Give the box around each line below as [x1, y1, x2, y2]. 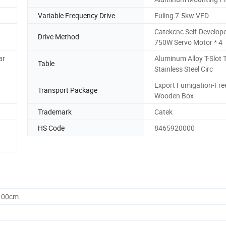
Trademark [38, 106, 72, 117]
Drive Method [38, 32, 79, 42]
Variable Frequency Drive [38, 10, 115, 20]
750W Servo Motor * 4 [154, 37, 222, 47]
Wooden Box [154, 90, 194, 100]
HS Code [38, 123, 65, 133]
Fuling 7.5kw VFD [154, 10, 209, 20]
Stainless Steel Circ [154, 64, 213, 74]
